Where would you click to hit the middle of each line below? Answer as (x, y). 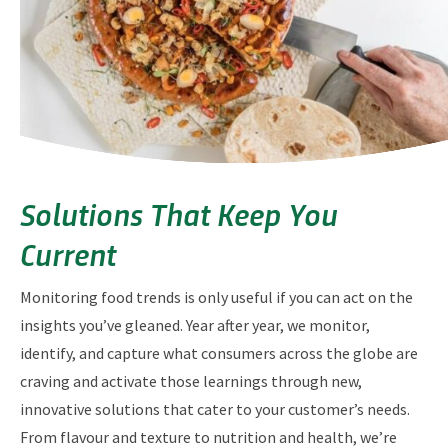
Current (68, 253)
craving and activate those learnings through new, (191, 381)
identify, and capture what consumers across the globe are (219, 353)
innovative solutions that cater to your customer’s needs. (215, 409)
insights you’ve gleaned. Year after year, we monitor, (195, 325)
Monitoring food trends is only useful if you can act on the (216, 297)
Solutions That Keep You (179, 213)
